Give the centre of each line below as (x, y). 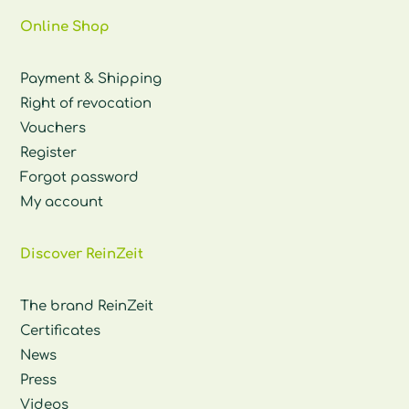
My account (62, 202)
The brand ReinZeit (87, 306)
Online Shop (65, 26)
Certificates (61, 330)
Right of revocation (86, 103)
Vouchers (53, 128)
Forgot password (80, 177)
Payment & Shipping (91, 79)
